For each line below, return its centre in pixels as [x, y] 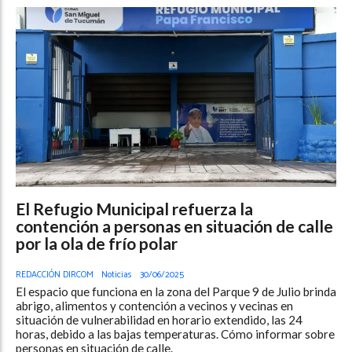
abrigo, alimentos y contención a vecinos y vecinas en [154, 305]
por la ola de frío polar [97, 243]
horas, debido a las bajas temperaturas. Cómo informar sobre [175, 334]
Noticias [117, 274]
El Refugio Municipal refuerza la [134, 208]
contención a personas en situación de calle [174, 225]
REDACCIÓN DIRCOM [55, 274]
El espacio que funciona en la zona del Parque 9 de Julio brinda [176, 291]
